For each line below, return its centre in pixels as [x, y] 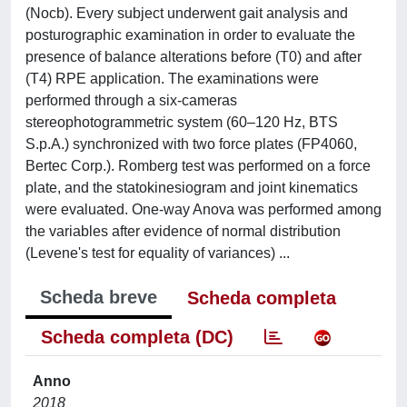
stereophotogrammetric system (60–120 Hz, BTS [182, 122]
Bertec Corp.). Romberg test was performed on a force [198, 165]
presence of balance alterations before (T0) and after [194, 56]
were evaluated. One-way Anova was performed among [203, 209]
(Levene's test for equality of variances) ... [158, 253]
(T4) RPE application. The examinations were [172, 78]
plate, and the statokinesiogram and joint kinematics [192, 187]
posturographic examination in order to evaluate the [190, 35]
